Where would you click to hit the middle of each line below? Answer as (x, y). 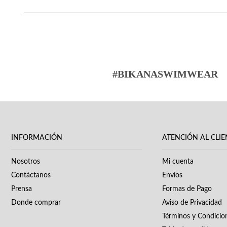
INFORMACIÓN (37, 138)
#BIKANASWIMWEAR (165, 74)
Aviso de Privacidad (192, 202)
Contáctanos (31, 175)
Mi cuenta (178, 161)
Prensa (22, 189)
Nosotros (26, 161)
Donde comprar (36, 202)
